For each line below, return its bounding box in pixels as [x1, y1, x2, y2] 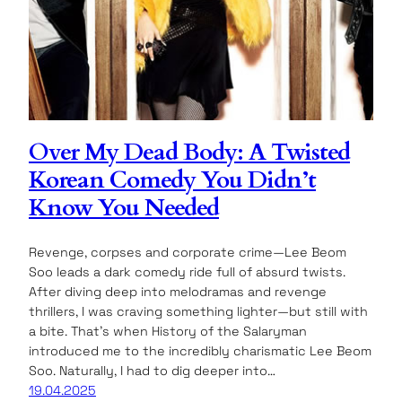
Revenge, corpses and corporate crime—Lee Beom [29, 244, 346, 261]
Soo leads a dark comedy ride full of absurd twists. [29, 264, 345, 281]
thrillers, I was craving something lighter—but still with [29, 303, 368, 320]
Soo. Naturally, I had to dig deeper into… [29, 363, 275, 380]
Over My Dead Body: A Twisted [29, 136, 350, 170]
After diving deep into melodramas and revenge [29, 284, 327, 301]
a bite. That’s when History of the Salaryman [29, 323, 307, 340]
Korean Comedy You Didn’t [29, 164, 316, 197]
